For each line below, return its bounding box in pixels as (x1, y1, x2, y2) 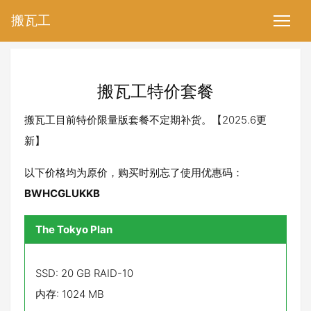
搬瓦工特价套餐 (97, 81, 214, 101)
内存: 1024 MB (35, 287, 104, 301)
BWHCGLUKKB (24, 187, 100, 200)
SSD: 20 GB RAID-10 (35, 267, 133, 280)
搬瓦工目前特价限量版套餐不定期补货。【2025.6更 (24, 113, 267, 126)
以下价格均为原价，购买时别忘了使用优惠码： (24, 166, 243, 179)
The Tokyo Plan (35, 223, 112, 236)
